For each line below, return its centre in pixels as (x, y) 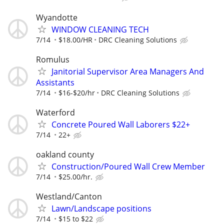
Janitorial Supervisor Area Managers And (128, 71)
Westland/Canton (69, 197)
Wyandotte (57, 17)
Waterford (55, 112)
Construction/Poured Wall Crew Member (128, 167)
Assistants (55, 82)
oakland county (65, 155)
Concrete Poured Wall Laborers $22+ (121, 124)
